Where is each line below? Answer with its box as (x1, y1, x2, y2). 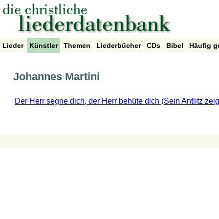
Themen (64, 42, 90, 49)
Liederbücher (96, 42, 141, 49)
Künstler (29, 42, 58, 49)
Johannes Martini (13, 70, 100, 83)
